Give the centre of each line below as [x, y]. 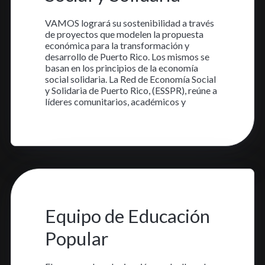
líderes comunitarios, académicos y [115, 102]
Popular [76, 238]
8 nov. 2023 [68, 189]
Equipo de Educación [127, 216]
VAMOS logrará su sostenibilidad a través [129, 23]
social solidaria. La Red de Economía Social [130, 79]
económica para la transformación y [117, 46]
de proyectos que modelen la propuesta [124, 34]
